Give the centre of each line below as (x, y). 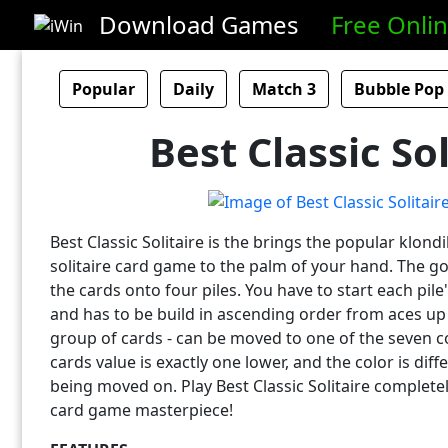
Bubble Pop (399, 89)
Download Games (199, 24)
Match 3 (284, 89)
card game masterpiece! (141, 409)
